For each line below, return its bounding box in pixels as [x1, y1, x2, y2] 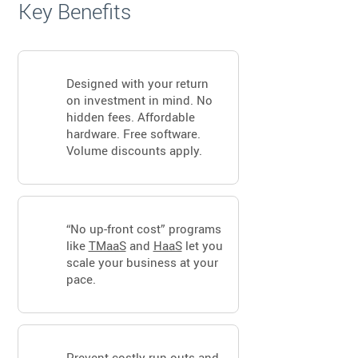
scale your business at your [66, 254, 218, 270]
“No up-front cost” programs [66, 221, 221, 237]
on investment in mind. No [66, 92, 213, 108]
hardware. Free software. [66, 125, 201, 141]
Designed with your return [66, 75, 209, 91]
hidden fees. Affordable [66, 109, 195, 125]
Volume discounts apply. [66, 142, 202, 158]
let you [181, 237, 223, 253]
